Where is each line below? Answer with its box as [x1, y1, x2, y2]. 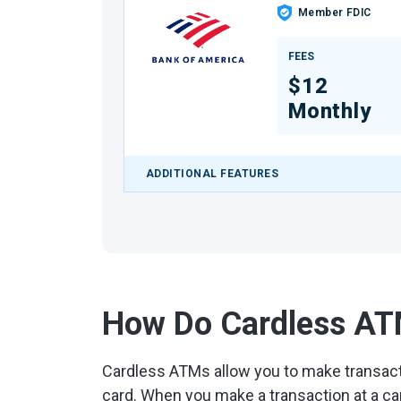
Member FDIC [297, 6, 371, 19]
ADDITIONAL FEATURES [146, 167, 279, 180]
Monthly [287, 98, 372, 124]
